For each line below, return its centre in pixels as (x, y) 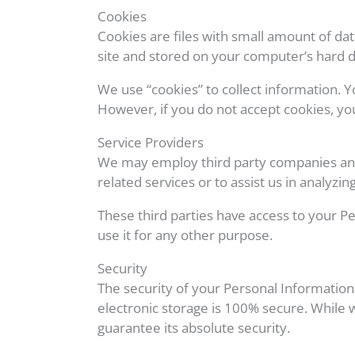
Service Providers (151, 142)
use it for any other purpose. (185, 235)
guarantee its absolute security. (194, 328)
